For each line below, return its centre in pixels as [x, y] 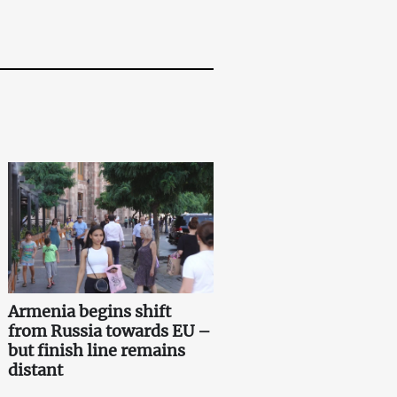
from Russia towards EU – [110, 331]
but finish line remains [97, 350]
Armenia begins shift [90, 311]
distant [36, 370]
